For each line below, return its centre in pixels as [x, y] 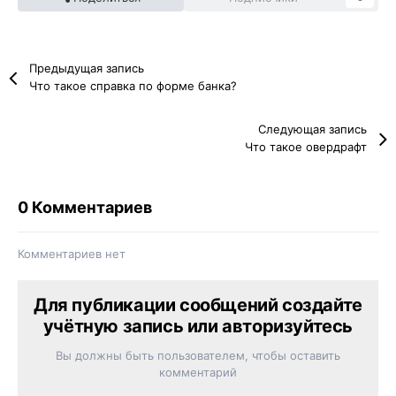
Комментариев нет [72, 254]
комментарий [198, 373]
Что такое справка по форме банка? [133, 86]
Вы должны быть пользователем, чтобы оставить [198, 356]
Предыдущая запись [87, 69]
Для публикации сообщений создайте [198, 305]
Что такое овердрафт [305, 147]
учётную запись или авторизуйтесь [198, 327]
